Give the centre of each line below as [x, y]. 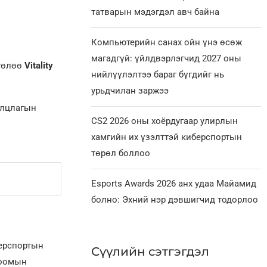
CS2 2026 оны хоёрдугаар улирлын [165, 121]
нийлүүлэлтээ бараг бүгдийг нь [158, 75]
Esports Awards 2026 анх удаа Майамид [174, 184]
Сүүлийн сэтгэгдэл [150, 252]
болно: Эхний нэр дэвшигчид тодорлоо [175, 200]
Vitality [38, 66]
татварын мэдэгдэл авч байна [156, 12]
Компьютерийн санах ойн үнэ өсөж [167, 43]
